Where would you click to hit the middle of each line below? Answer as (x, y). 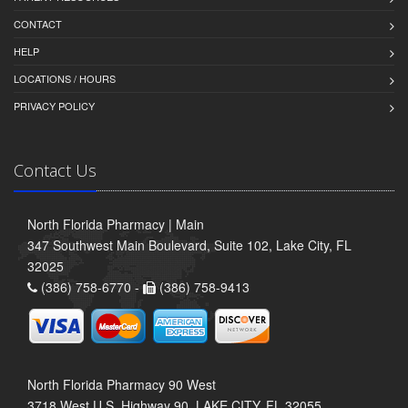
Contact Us (55, 170)
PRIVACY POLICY (54, 105)
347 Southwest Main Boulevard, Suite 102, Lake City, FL (189, 245)
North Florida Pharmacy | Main (116, 224)
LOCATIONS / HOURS (65, 78)
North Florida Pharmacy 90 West (122, 384)
